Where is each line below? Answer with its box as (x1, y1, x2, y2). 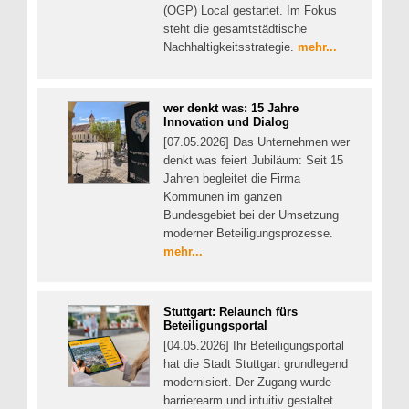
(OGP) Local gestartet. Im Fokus (163, 4, 337, 18)
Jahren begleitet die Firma (163, 171, 300, 185)
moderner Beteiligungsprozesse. (163, 225, 333, 240)
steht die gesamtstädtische (163, 22, 307, 37)
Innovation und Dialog (163, 114, 289, 129)
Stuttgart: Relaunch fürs (163, 305, 298, 320)
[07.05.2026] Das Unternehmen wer (163, 134, 350, 149)
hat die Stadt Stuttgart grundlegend (163, 357, 348, 372)
